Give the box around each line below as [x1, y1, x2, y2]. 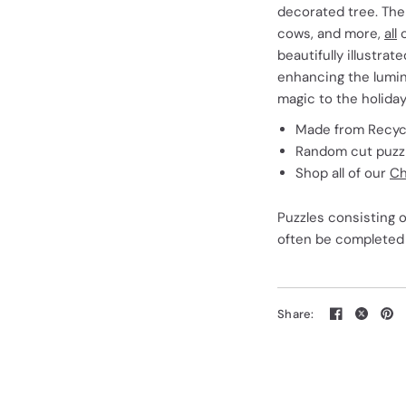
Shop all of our [295, 164, 390, 182]
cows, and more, [277, 24, 385, 43]
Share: [277, 305, 314, 322]
